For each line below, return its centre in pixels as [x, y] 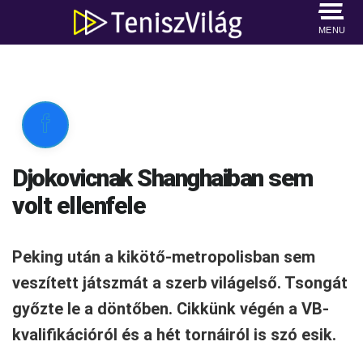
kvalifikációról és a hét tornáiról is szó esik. [174, 335]
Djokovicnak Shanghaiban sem [162, 178]
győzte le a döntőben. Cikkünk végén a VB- [171, 309]
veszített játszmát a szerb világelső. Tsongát [180, 283]
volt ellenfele [79, 205]
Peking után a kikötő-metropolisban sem [164, 257]
